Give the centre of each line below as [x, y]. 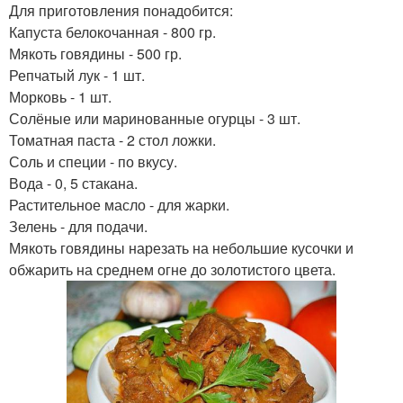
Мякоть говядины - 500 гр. [95, 54]
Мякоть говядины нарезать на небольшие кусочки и [181, 248]
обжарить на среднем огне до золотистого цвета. [172, 270]
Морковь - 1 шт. [60, 97]
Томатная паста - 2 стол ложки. [112, 140]
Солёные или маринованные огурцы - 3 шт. [155, 119]
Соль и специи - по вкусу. [93, 162]
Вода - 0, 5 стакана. [73, 184]
